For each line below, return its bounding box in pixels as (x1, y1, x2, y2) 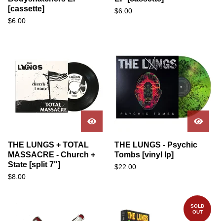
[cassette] (8, 4, 44, 13)
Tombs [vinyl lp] (114, 150, 174, 159)
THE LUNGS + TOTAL (8, 141, 89, 149)
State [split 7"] (8, 160, 60, 169)
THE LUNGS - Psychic (114, 141, 197, 149)
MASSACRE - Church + (8, 150, 95, 159)
